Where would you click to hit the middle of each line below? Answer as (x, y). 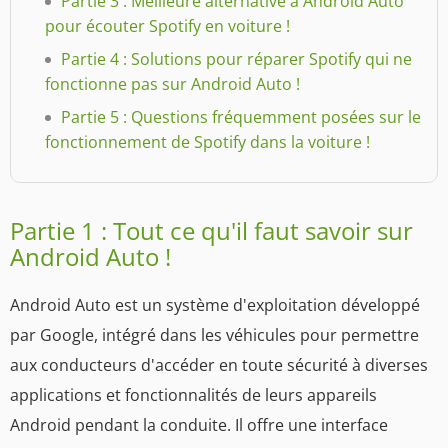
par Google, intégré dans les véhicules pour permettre (214, 334)
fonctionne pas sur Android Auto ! (172, 83)
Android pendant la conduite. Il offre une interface (199, 424)
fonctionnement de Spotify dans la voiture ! (207, 141)
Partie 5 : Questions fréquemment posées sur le (241, 116)
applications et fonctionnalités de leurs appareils (193, 394)
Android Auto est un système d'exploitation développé (215, 304)
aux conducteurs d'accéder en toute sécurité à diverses (219, 364)
